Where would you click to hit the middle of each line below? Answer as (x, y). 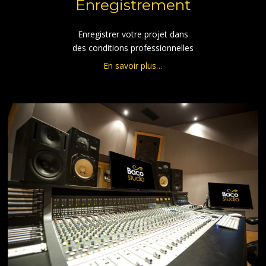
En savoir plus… (133, 66)
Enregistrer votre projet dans (133, 34)
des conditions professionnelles (133, 48)
